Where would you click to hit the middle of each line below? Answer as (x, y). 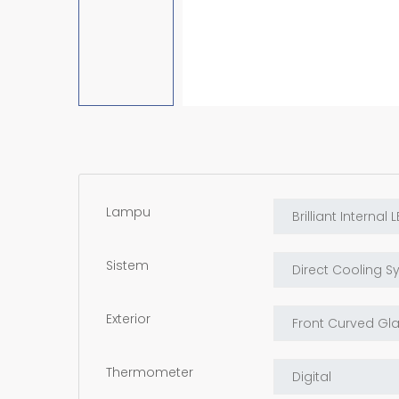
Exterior (128, 318)
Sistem (127, 265)
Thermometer (150, 372)
